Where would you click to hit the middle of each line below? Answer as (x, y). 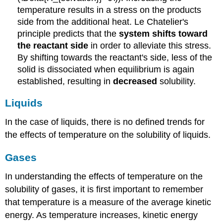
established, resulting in (65, 81)
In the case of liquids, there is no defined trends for (105, 122)
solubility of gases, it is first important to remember (104, 189)
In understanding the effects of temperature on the (104, 176)
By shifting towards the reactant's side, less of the (115, 57)
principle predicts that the (68, 33)
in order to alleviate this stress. (150, 45)
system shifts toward (164, 33)
